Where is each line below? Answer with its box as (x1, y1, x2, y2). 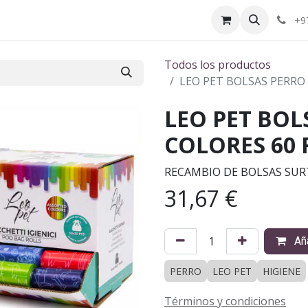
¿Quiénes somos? (42, 12, 132, 27)
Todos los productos (164, 57, 271, 72)
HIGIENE (263, 265, 300, 278)
